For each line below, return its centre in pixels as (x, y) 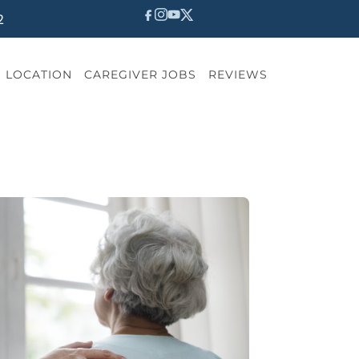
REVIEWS (238, 74)
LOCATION (38, 74)
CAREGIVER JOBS (140, 74)
